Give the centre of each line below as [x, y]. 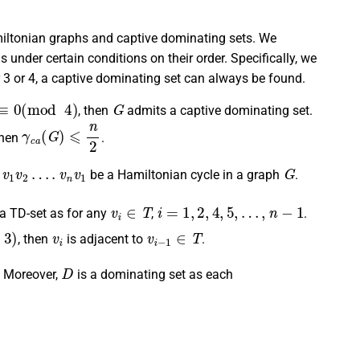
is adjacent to [104, 239]
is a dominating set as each [153, 274]
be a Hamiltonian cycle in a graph [185, 174]
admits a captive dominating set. [219, 110]
